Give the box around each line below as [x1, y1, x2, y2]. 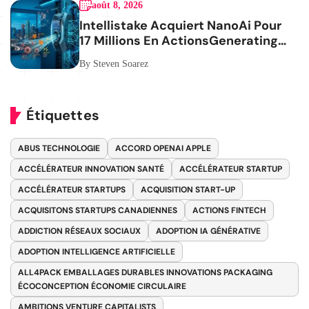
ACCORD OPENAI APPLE [115, 142, 211, 154]
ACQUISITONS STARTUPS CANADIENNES [18, 204, 177, 216]
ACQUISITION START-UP [141, 183, 235, 195]
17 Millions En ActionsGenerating [79, 32, 278, 49]
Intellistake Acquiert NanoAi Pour [79, 17, 281, 34]
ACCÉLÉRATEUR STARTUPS [18, 183, 126, 195]
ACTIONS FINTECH [192, 204, 266, 216]
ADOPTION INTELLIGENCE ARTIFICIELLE [18, 246, 175, 257]
